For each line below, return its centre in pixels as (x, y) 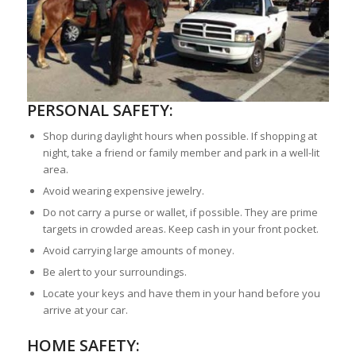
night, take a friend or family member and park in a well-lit (181, 153)
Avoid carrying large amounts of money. (138, 251)
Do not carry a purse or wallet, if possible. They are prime (180, 213)
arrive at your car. (85, 310)
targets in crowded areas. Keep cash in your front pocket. (180, 229)
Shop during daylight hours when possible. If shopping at (180, 136)
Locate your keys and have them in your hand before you (181, 294)
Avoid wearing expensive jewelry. (123, 191)
